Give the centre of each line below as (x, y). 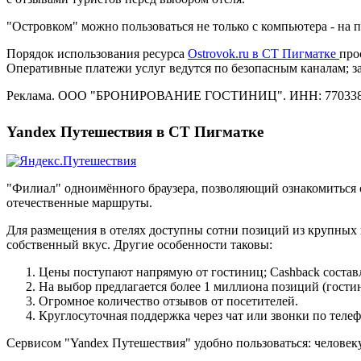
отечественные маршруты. (79, 203)
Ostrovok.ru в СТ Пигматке (263, 54)
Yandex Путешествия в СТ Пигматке (135, 132)
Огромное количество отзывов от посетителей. (168, 301)
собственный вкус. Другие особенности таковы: (139, 245)
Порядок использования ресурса (97, 54)
